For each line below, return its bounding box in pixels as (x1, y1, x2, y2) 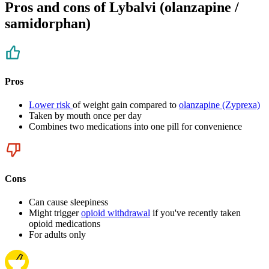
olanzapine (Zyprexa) (179, 99, 260, 110)
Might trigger (29, 208, 81, 219)
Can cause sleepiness (29, 197, 108, 208)
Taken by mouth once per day (29, 110, 142, 121)
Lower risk (29, 99, 73, 110)
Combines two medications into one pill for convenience (29, 121, 242, 131)
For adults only (29, 229, 86, 240)
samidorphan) (5, 16, 91, 32)
